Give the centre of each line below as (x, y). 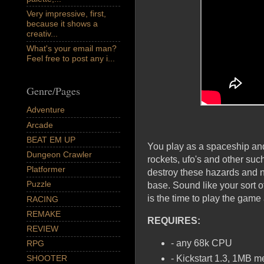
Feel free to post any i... (71, 59)
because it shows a (62, 24)
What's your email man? (72, 49)
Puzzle (39, 184)
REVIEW (42, 228)
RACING (42, 199)
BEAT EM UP (51, 139)
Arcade (40, 125)
